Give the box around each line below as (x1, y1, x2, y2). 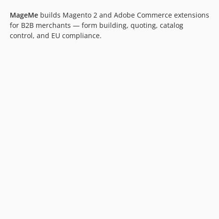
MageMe (10, 10, 38, 20)
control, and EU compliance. (10, 30, 102, 40)
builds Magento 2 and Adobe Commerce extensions (38, 10, 209, 20)
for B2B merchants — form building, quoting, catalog (10, 20, 183, 30)
